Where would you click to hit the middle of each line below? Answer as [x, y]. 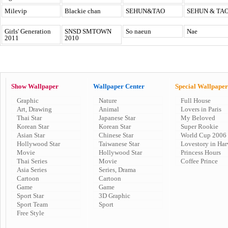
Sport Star [30, 196]
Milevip [16, 11]
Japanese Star [117, 118]
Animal [109, 109]
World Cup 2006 [204, 135]
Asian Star [31, 135]
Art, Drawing [34, 109]
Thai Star [29, 118]
